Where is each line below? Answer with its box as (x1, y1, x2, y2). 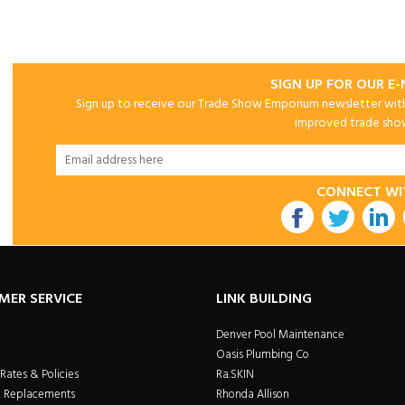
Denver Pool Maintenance (216, 325, 344, 344)
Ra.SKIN (216, 365, 254, 384)
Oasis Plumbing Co (216, 345, 309, 364)
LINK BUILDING (216, 287, 312, 311)
